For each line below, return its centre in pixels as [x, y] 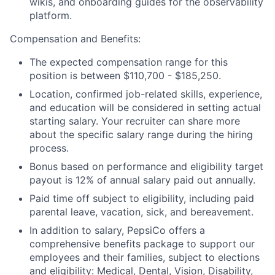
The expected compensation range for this [129, 62]
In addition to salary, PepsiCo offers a [117, 230]
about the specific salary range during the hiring [141, 134]
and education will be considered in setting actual [145, 107]
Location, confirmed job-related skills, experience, [146, 94]
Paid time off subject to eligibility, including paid [142, 198]
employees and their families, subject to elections [145, 257]
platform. [51, 15]
